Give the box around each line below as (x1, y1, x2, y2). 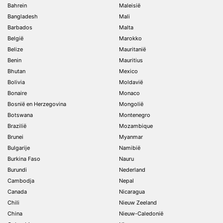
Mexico (119, 67, 138, 75)
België (7, 34, 23, 42)
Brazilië (7, 122, 26, 129)
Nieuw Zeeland (119, 199, 157, 206)
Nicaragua (119, 188, 145, 195)
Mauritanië (119, 45, 146, 53)
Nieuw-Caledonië (119, 210, 163, 217)
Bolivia (7, 78, 25, 86)
